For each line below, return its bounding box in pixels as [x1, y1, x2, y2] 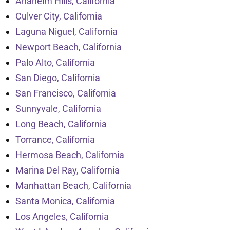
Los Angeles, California [15, 211, 109, 222]
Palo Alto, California [15, 57, 95, 68]
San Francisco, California [15, 88, 116, 99]
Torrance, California [15, 134, 95, 145]
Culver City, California [15, 11, 102, 22]
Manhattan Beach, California [15, 180, 131, 191]
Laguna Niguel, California [15, 26, 118, 37]
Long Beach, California [15, 119, 107, 130]
